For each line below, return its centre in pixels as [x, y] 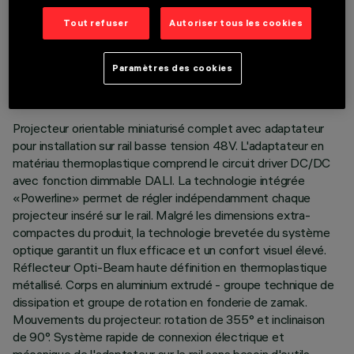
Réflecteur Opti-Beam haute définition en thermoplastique [170, 267]
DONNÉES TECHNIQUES [120, 36]
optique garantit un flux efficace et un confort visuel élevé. [169, 250]
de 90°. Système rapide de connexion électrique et [149, 337]
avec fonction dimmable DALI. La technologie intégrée [159, 180]
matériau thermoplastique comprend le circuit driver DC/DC [172, 163]
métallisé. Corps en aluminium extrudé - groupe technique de [173, 284]
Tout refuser [96, 23]
